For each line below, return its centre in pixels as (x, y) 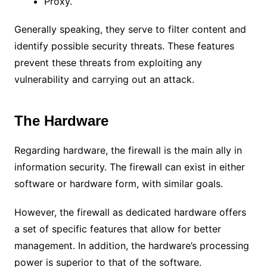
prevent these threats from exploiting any (108, 62)
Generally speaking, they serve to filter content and (130, 29)
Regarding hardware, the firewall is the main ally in (128, 150)
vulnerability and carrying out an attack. (104, 79)
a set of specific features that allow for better (117, 229)
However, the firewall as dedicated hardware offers (130, 212)
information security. (62, 167)
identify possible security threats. (91, 46)
